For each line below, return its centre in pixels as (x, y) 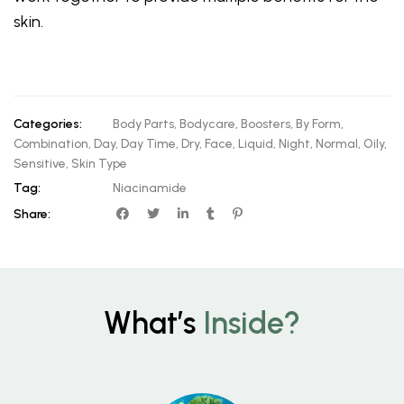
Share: (32, 214)
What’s (153, 323)
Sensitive (40, 163)
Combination (51, 143)
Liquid (256, 143)
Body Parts (143, 124)
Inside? (252, 323)
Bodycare (207, 124)
